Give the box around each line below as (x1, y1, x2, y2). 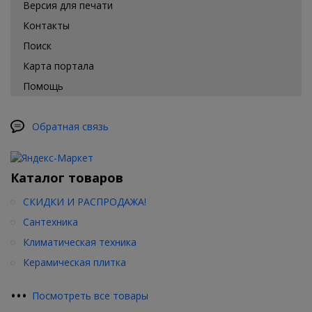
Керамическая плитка (23, 256, 126, 270)
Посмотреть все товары (32, 289, 148, 303)
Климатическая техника (23, 235, 136, 249)
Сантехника (23, 215, 78, 229)
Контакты (23, 18, 70, 32)
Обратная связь (32, 119, 109, 133)
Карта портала (23, 58, 94, 72)
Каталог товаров (10, 169, 123, 187)
